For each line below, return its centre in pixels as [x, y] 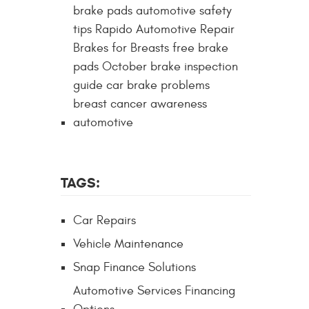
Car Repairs [104, 220]
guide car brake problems [141, 85]
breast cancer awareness [140, 103]
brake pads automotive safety [152, 10]
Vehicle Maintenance [128, 243]
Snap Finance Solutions [134, 268]
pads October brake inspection [156, 66]
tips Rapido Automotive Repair [154, 29]
